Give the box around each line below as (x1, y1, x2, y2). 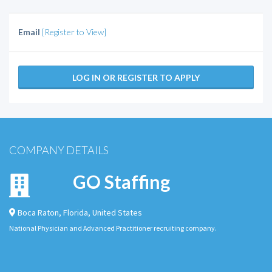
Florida (63, 207, 88, 219)
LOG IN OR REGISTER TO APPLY (72, 72, 200, 83)
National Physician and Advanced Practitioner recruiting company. (9, 223, 217, 233)
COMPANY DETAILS (9, 143, 109, 157)
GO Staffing (72, 171, 170, 193)
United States (92, 207, 142, 219)
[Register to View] (42, 27, 106, 38)
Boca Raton (18, 207, 59, 219)
